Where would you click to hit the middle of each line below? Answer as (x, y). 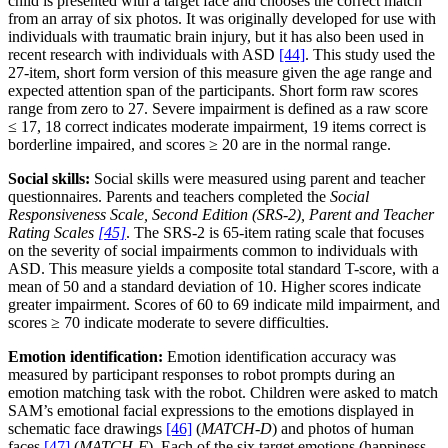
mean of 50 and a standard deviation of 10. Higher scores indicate (214, 287)
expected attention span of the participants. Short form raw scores (213, 91)
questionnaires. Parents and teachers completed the (169, 197)
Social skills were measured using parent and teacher (257, 179)
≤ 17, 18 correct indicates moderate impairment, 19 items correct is (217, 127)
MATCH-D (236, 429)
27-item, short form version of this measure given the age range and (220, 73)
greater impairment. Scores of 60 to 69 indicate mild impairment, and (224, 305)
